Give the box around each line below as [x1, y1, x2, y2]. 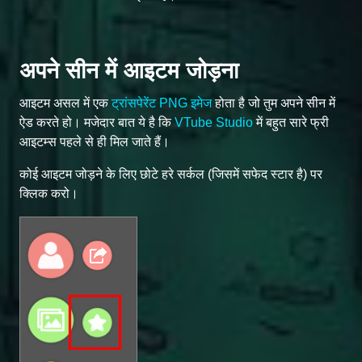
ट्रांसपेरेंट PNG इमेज [112, 95, 212, 110]
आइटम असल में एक [19, 95, 112, 110]
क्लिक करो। [19, 186, 78, 200]
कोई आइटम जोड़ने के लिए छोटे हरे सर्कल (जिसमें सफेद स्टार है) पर [19, 166, 322, 181]
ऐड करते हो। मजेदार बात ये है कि [19, 115, 175, 129]
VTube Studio [175, 115, 253, 129]
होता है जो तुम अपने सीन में [212, 95, 335, 110]
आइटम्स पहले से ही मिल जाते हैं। [19, 134, 170, 149]
